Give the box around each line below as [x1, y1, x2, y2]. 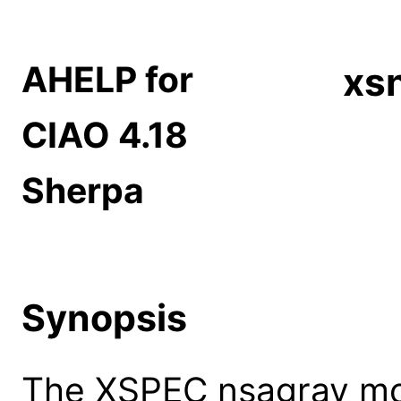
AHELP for [21, 58, 193, 101]
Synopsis [21, 294, 187, 340]
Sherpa [21, 169, 144, 212]
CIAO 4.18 [21, 114, 188, 157]
